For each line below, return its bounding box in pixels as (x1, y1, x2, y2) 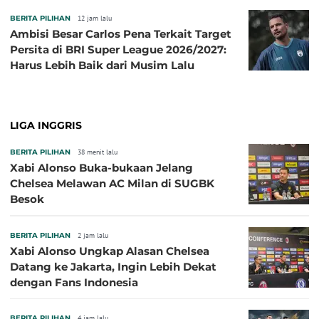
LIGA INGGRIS (10, 118, 82, 132)
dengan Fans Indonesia (10, 275, 138, 289)
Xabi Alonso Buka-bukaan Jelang (10, 160, 193, 174)
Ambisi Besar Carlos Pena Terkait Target (10, 26, 231, 41)
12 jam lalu (78, 13, 112, 23)
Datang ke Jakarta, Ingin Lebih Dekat (10, 259, 216, 273)
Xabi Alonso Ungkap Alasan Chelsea (10, 244, 209, 258)
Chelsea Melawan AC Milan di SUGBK (10, 176, 214, 190)
